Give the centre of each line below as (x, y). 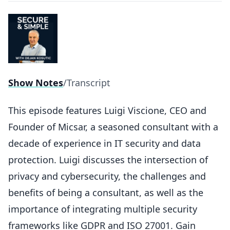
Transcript (89, 83)
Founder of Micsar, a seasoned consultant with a (113, 127)
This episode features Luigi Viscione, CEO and (107, 110)
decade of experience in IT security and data (104, 143)
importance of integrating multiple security (103, 209)
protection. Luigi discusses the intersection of (108, 160)
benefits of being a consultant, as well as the (106, 193)
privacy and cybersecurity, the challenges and (107, 176)
